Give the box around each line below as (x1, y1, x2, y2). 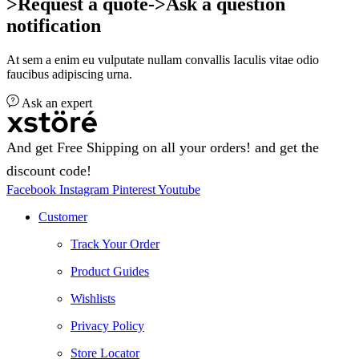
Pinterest (112, 182, 155, 196)
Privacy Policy (71, 318, 144, 333)
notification (6, 14, 101, 36)
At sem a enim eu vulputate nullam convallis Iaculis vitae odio (6, 52, 319, 67)
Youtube (158, 182, 200, 196)
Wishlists (71, 291, 115, 305)
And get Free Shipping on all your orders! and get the (6, 139, 319, 155)
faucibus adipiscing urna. (6, 67, 132, 81)
